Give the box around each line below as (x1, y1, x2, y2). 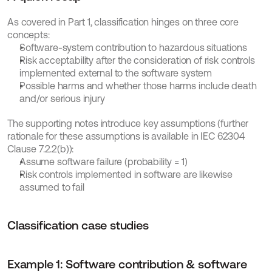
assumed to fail (19, 182, 84, 192)
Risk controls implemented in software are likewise (19, 169, 233, 180)
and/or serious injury (19, 93, 105, 104)
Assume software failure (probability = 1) (19, 156, 188, 167)
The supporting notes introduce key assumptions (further (7, 118, 249, 129)
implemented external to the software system (19, 67, 212, 78)
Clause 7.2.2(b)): (7, 143, 74, 154)
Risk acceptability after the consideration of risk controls (19, 55, 255, 66)
